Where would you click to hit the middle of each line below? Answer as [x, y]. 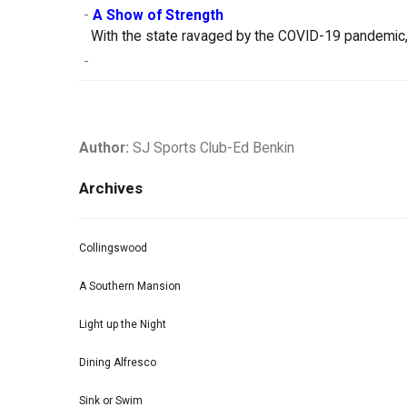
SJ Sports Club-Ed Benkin [212, 149]
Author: [104, 149]
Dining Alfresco [118, 363]
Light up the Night [123, 325]
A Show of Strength [158, 16]
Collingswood [113, 248]
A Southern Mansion [130, 287]
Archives [111, 189]
